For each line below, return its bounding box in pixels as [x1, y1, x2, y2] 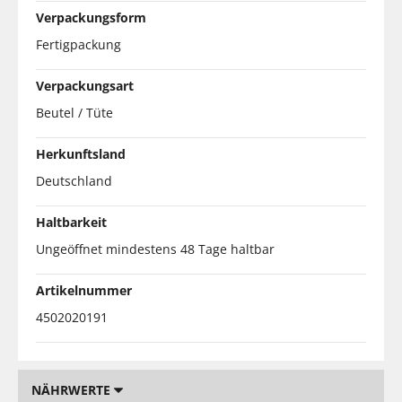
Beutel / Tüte [36, 103, 113, 121]
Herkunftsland [36, 144, 126, 162]
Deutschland [36, 171, 112, 189]
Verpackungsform [36, 8, 146, 26]
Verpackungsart [36, 76, 134, 94]
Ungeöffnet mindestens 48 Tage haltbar [36, 240, 275, 258]
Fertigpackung [36, 35, 121, 53]
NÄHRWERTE [31, 380, 114, 398]
